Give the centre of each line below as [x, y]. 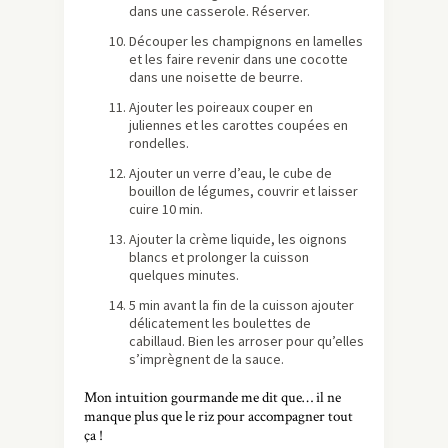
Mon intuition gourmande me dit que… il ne [212, 398]
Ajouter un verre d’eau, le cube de [230, 173]
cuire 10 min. [166, 209]
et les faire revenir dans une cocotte [238, 59]
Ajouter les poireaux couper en [221, 107]
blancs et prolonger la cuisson [219, 257]
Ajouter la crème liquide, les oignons [238, 239]
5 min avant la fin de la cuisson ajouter [241, 305]
